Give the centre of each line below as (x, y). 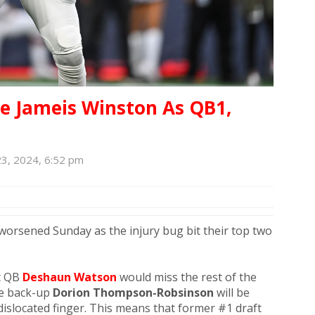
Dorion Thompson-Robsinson (133, 293)
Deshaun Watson (70, 277)
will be (232, 293)
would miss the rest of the (187, 277)
